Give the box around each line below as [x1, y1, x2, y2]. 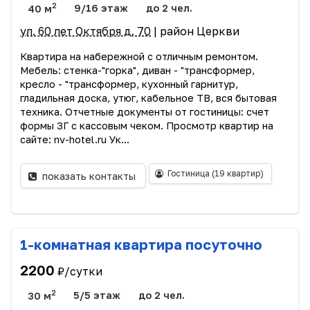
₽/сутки [57, 264, 102, 278]
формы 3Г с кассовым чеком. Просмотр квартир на [20, 120, 273, 132]
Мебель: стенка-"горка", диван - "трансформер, [20, 64, 255, 77]
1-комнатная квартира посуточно [20, 236, 262, 253]
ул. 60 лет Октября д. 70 [20, 24, 151, 39]
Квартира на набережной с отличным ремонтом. [20, 51, 258, 63]
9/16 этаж [74, 2, 129, 15]
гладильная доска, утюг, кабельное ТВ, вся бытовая [20, 92, 277, 104]
